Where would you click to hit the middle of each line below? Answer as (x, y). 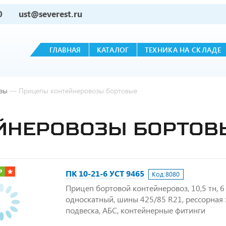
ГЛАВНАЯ (65, 50)
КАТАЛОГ (113, 50)
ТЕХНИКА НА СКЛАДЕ (183, 50)
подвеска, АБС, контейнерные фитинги (135, 210)
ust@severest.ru (50, 14)
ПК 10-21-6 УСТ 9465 (105, 173)
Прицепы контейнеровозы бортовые (78, 91)
